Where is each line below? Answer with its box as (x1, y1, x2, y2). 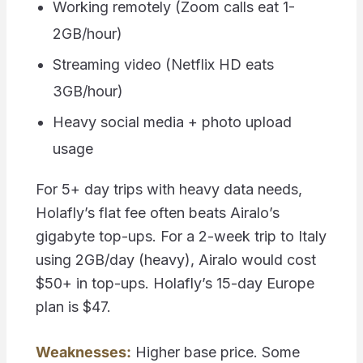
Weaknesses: (35, 344, 131, 361)
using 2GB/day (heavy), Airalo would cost (35, 251, 316, 269)
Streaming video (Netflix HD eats (52, 56, 274, 74)
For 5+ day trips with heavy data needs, (35, 181, 302, 199)
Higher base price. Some (130, 344, 300, 361)
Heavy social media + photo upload (52, 113, 292, 131)
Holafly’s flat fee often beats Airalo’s (35, 204, 280, 222)
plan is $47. (35, 298, 111, 316)
